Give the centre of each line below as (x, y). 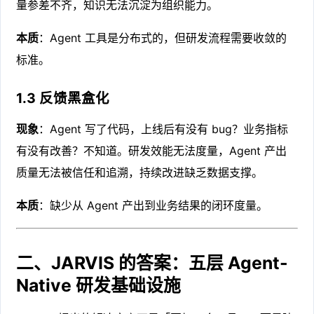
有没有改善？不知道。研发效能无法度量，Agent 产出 (152, 151)
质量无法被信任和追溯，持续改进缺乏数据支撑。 (140, 173)
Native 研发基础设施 (99, 286)
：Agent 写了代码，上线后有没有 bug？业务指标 (164, 129)
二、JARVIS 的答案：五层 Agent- (152, 263)
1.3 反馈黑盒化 (63, 98)
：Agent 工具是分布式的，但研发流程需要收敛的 (163, 38)
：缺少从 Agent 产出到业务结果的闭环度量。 (153, 206)
